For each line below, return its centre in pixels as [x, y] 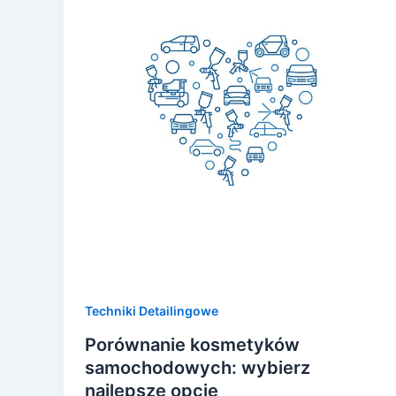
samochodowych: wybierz [198, 368]
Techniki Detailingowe [152, 311]
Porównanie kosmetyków [192, 345]
